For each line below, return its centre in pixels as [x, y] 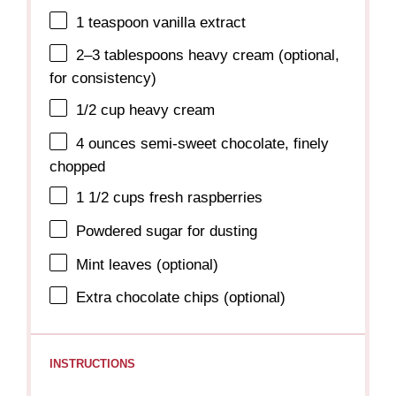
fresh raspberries [204, 198]
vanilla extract [198, 22]
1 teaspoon [113, 22]
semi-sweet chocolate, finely [233, 143]
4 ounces [107, 143]
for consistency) [103, 79]
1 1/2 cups [111, 198]
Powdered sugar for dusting [167, 231]
